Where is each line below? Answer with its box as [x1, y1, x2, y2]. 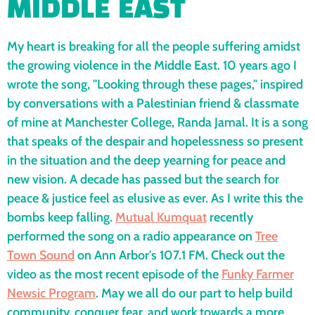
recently [207, 210, 253, 226]
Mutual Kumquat [115, 210, 207, 226]
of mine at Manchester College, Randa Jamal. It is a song [7, 115, 308, 131]
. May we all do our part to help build [96, 285, 292, 302]
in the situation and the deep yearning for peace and [7, 153, 285, 169]
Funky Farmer [221, 266, 294, 283]
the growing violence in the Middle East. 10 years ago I [7, 58, 297, 74]
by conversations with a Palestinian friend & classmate [7, 96, 299, 112]
